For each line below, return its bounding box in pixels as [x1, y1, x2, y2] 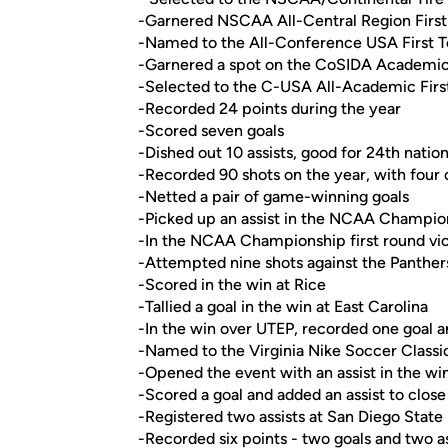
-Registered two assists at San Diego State [138, 407, 443, 426]
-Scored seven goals [138, 121, 284, 140]
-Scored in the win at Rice [138, 275, 326, 294]
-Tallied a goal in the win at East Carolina [138, 297, 428, 316]
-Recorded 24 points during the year [138, 99, 401, 118]
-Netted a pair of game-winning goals [138, 187, 409, 206]
